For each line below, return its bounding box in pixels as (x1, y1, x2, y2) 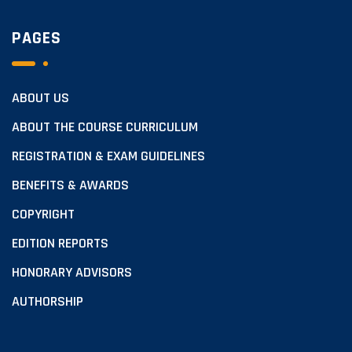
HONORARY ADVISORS (12, 263, 132, 282)
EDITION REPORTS (12, 234, 108, 253)
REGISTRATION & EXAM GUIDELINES (12, 147, 205, 166)
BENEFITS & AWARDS (12, 176, 129, 195)
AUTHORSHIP (12, 292, 83, 311)
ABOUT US (12, 89, 69, 108)
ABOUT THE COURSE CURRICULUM (12, 118, 198, 137)
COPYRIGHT (12, 205, 75, 224)
